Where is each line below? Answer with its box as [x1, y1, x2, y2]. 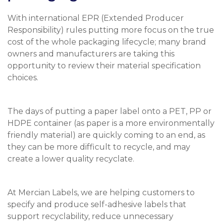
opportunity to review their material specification [7, 61, 201, 71]
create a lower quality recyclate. [7, 154, 134, 164]
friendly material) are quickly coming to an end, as [7, 130, 205, 140]
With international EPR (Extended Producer [7, 13, 184, 23]
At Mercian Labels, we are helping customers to [7, 188, 195, 198]
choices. [7, 73, 38, 83]
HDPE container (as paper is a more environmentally [7, 118, 215, 128]
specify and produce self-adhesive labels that [7, 200, 186, 210]
